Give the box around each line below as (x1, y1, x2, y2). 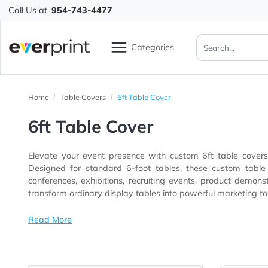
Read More (31, 237, 80, 250)
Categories (145, 46, 194, 59)
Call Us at (9, 5, 53, 18)
